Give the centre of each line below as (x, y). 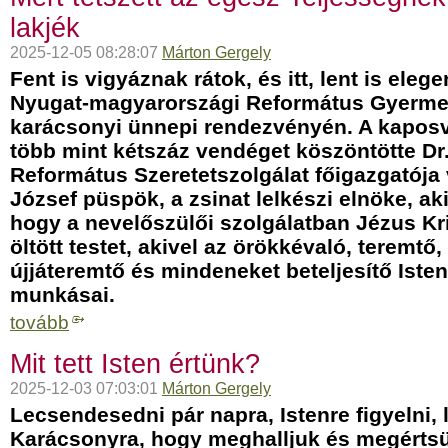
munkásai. (62, 294)
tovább (39, 322)
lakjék (45, 28)
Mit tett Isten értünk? (135, 364)
